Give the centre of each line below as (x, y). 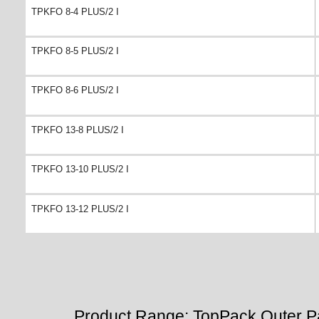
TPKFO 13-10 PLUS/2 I (80, 169)
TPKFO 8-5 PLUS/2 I (75, 51)
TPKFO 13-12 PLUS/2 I (80, 209)
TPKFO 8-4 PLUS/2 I (75, 11)
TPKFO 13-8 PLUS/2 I (78, 130)
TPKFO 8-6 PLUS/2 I (75, 90)
